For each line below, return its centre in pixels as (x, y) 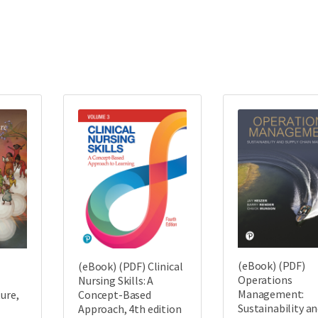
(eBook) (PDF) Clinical (131, 266)
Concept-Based (115, 294)
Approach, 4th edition (130, 308)
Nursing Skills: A (116, 280)
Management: (271, 294)
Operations (265, 280)
